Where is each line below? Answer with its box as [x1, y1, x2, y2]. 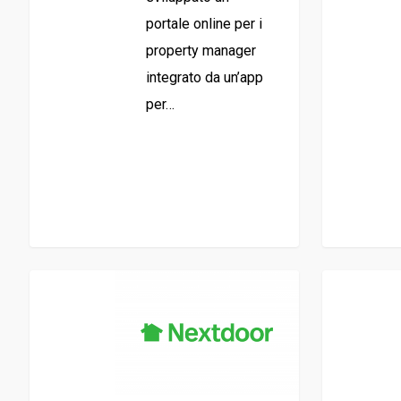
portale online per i [145, 15, 262, 33]
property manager [145, 42, 256, 60]
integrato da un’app [145, 69, 263, 87]
